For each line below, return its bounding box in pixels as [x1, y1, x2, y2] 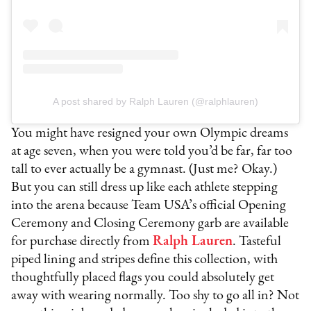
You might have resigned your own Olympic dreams [11, 126, 289, 141]
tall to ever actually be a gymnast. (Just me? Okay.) [11, 162, 278, 177]
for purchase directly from [11, 235, 153, 249]
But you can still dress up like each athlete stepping [11, 180, 278, 195]
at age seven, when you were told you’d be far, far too [11, 144, 293, 159]
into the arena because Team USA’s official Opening [11, 199, 287, 213]
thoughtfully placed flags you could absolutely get [11, 271, 275, 285]
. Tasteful [233, 235, 282, 249]
